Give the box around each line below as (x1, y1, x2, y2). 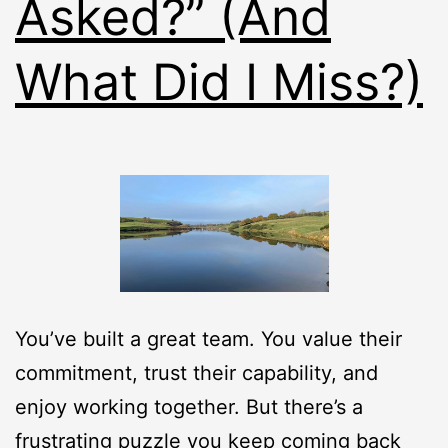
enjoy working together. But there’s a (15, 395, 363, 420)
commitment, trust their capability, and (15, 361, 378, 386)
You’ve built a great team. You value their (15, 327, 402, 352)
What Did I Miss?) (15, 52, 423, 112)
